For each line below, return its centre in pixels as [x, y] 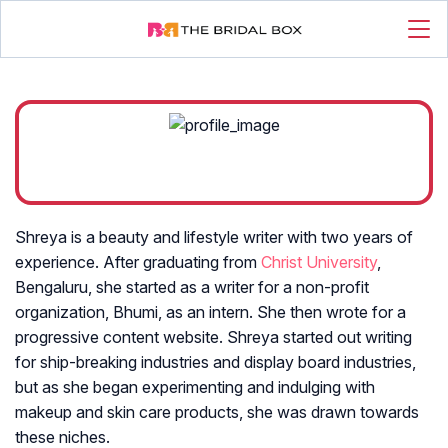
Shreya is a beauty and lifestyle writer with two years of [214, 237]
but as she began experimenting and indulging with [195, 387]
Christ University [319, 262]
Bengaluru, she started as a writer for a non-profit [192, 287]
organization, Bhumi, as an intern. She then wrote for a [210, 312]
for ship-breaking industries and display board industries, [215, 362]
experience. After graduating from [138, 262]
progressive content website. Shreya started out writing [213, 337]
